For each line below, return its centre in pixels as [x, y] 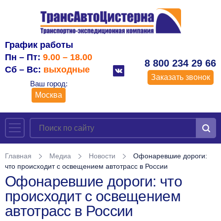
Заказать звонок [180, 77]
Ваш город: [49, 83]
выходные [67, 69]
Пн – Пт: [24, 57]
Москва [49, 95]
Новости [102, 156]
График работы [39, 45]
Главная [18, 156]
